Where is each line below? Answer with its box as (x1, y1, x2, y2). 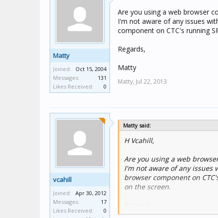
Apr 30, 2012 (75, 189, 107, 197)
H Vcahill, (124, 136, 154, 145)
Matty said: (123, 122, 151, 129)
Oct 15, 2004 (75, 65, 107, 73)
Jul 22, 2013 (136, 77, 167, 86)
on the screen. (124, 182, 171, 191)
